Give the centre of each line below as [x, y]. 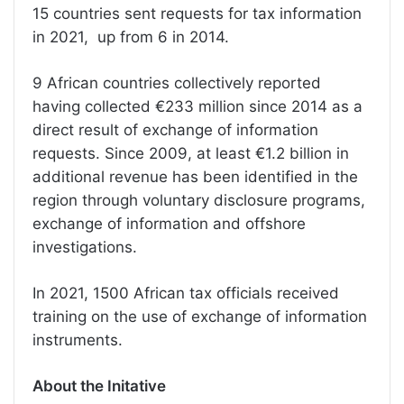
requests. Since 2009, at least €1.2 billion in [191, 154]
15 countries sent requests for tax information [197, 14]
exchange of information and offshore [169, 224]
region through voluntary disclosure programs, [199, 201]
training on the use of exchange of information [200, 317]
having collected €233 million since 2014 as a [197, 107]
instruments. [78, 340]
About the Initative [99, 386]
